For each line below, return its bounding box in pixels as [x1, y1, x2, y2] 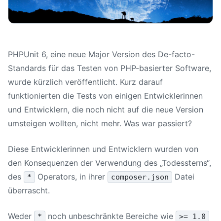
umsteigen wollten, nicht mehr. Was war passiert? [8, 118, 192, 128]
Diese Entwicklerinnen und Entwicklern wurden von [8, 144, 198, 154]
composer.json [111, 172, 169, 182]
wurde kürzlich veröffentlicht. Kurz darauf [8, 76, 163, 87]
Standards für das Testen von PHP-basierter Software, [8, 63, 211, 73]
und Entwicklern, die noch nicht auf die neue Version [8, 104, 203, 114]
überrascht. [8, 185, 50, 195]
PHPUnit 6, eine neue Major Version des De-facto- [8, 49, 195, 59]
